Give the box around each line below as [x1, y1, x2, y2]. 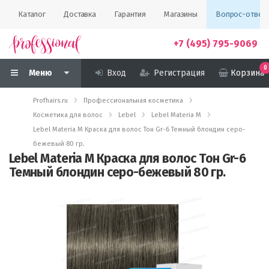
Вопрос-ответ [216, 10, 266, 19]
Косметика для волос [33, 111, 103, 119]
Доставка [64, 10, 97, 19]
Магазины [164, 10, 198, 19]
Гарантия [114, 10, 147, 19]
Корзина [231, 68, 264, 78]
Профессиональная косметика [83, 97, 183, 104]
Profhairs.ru [33, 97, 68, 104]
